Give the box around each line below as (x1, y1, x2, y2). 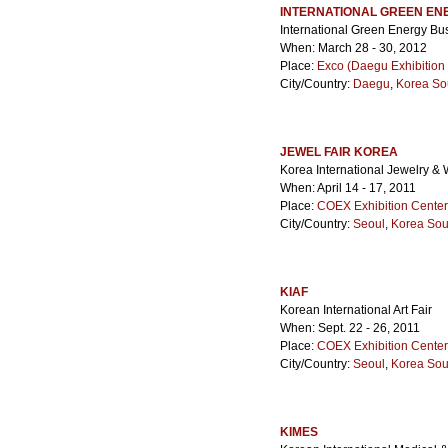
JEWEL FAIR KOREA (280, 145, 398, 159)
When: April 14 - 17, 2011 (280, 181, 416, 195)
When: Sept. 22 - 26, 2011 (280, 321, 420, 335)
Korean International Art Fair (280, 303, 432, 317)
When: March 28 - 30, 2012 (280, 41, 427, 55)
